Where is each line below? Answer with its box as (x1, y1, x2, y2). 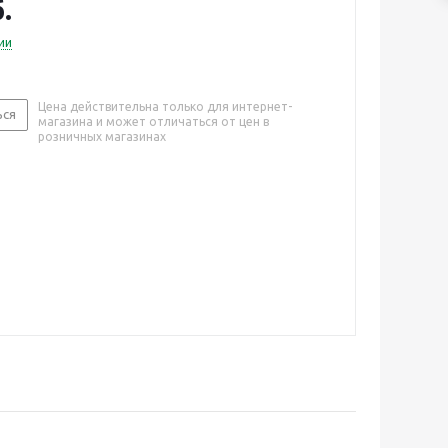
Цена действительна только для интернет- (38, 100, 292, 113)
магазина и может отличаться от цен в (38, 115, 269, 128)
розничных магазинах (38, 130, 166, 143)
